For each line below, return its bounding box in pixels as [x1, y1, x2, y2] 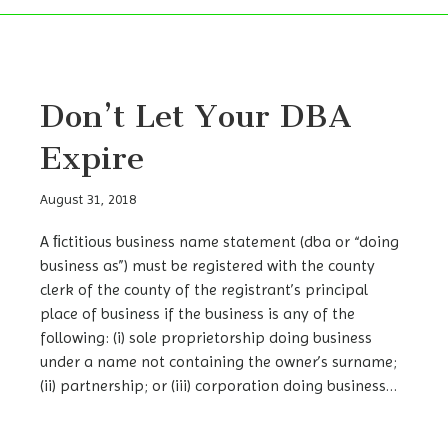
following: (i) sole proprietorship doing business [40, 328, 372, 348]
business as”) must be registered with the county [40, 256, 375, 276]
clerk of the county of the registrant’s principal [40, 280, 368, 300]
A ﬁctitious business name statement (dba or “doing [40, 232, 399, 252]
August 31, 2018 [40, 191, 136, 208]
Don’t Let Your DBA [40, 97, 352, 136]
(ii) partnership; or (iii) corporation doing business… [40, 376, 397, 396]
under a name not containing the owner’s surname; [40, 352, 397, 372]
